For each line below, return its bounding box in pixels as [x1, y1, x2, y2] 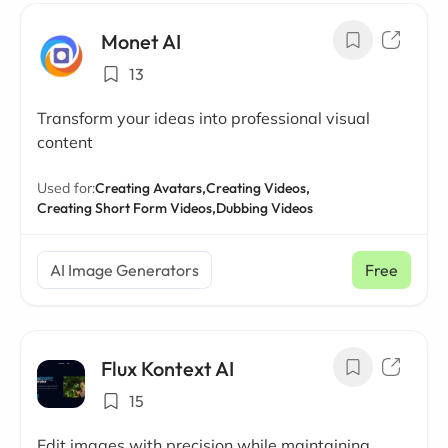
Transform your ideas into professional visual [37, 108, 370, 128]
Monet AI [101, 29, 181, 54]
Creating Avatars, [95, 179, 206, 197]
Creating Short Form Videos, [37, 199, 216, 217]
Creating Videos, [206, 179, 310, 197]
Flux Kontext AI [101, 356, 234, 381]
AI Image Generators [50, 260, 199, 280]
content [37, 132, 93, 152]
